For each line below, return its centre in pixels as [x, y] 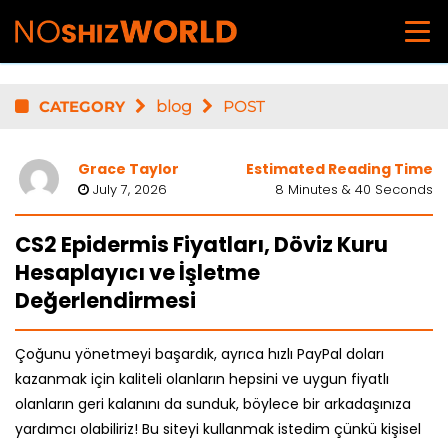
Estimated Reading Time [339, 169]
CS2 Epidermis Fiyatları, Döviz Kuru [201, 244]
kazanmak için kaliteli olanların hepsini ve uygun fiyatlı [202, 379]
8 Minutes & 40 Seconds [353, 189]
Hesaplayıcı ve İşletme [137, 272]
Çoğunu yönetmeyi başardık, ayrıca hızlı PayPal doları [199, 354]
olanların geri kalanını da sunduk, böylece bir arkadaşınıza [213, 404]
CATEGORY [82, 106]
